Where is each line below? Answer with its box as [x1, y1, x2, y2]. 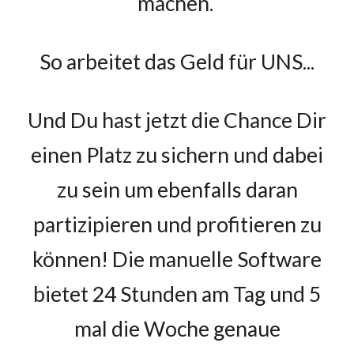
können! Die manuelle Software [32, 247, 322, 272]
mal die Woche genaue [73, 316, 281, 341]
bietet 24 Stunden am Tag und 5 [33, 281, 321, 307]
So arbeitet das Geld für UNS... [40, 49, 314, 74]
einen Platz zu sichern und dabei [31, 142, 323, 168]
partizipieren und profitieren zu [32, 212, 322, 237]
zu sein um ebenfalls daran [56, 177, 298, 202]
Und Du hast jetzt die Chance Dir [28, 107, 326, 133]
